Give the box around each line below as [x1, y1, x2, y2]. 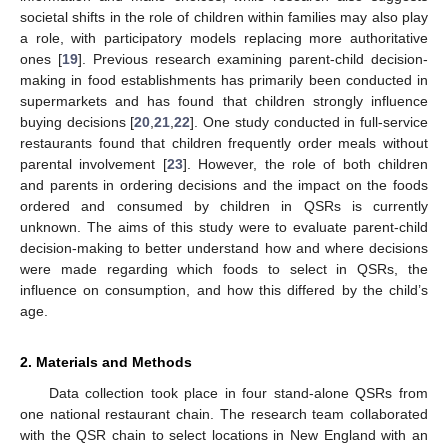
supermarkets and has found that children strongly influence [20, 92, 428, 109]
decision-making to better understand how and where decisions [20, 239, 428, 256]
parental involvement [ [20, 155, 167, 172]
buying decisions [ [20, 113, 135, 130]
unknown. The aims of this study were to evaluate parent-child [20, 218, 428, 235]
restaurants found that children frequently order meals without [20, 134, 428, 151]
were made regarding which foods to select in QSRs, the [20, 260, 428, 277]
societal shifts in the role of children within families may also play [20, 8, 428, 25]
